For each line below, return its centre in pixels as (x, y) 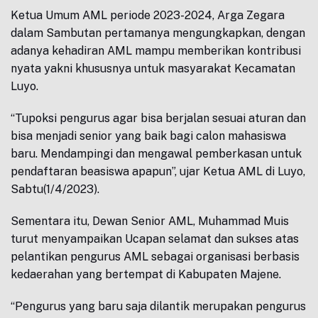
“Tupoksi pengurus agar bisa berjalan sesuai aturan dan (158, 118)
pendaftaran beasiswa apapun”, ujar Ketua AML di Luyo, (158, 171)
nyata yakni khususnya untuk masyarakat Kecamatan (153, 68)
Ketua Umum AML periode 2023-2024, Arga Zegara (148, 15)
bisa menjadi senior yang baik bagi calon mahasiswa (148, 136)
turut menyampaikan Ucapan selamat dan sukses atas (155, 239)
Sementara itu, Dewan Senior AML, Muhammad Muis (150, 221)
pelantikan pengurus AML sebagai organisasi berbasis (155, 257)
